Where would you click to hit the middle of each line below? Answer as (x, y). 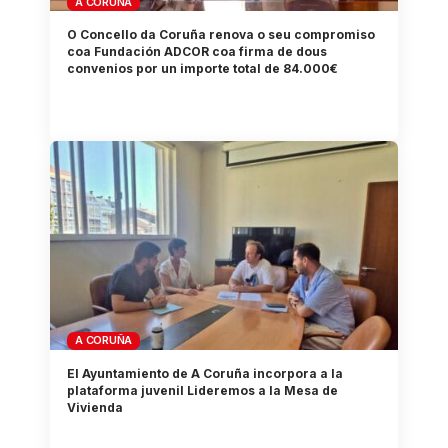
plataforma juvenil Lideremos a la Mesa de (203, 390)
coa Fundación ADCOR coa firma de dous (197, 52)
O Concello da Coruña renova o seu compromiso (221, 35)
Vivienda (95, 407)
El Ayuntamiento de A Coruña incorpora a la (205, 373)
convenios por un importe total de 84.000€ (203, 69)
